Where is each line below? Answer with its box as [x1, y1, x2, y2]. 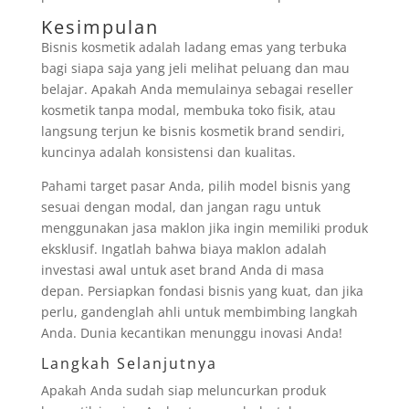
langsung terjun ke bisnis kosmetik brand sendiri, [40, 122, 345, 140]
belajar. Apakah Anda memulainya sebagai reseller [40, 80, 353, 98]
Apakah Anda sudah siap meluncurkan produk [40, 382, 326, 399]
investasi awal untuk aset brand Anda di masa [40, 261, 324, 278]
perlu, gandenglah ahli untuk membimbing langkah [40, 303, 358, 320]
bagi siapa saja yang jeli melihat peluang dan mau [40, 59, 350, 77]
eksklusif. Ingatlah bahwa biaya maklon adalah [40, 240, 327, 257]
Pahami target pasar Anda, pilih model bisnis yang [40, 177, 351, 194]
